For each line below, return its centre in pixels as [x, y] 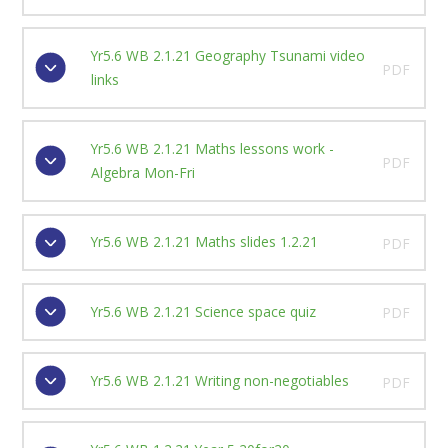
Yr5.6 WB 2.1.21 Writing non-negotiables [219, 380]
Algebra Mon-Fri [142, 173]
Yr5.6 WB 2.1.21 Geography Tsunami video [227, 55]
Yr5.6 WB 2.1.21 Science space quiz [203, 311]
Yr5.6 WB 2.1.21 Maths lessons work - [212, 149]
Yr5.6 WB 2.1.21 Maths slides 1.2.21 [204, 242]
